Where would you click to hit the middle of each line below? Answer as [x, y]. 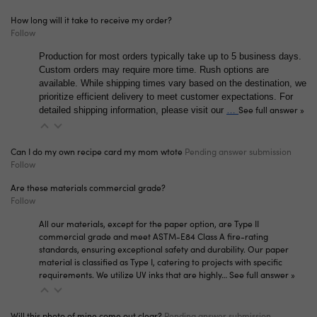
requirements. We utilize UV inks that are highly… [134, 275]
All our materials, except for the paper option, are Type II [149, 224]
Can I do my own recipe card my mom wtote [97, 152]
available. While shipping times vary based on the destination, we [173, 83]
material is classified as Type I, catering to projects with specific [161, 262]
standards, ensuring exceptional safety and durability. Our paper [164, 249]
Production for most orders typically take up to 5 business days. [170, 57]
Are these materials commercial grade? [88, 188]
